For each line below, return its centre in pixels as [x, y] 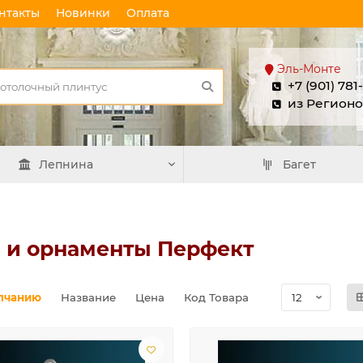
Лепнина [66, 164]
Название [90, 297]
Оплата [148, 13]
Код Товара [216, 297]
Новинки [83, 13]
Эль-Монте [309, 69]
